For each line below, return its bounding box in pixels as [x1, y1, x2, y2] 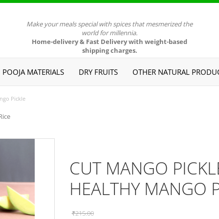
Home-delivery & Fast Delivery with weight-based [32, 37, 187, 46]
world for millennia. [82, 28, 137, 37]
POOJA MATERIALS [2, 67, 64, 77]
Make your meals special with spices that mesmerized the [26, 20, 193, 28]
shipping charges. [82, 46, 137, 55]
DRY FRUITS [79, 67, 118, 77]
